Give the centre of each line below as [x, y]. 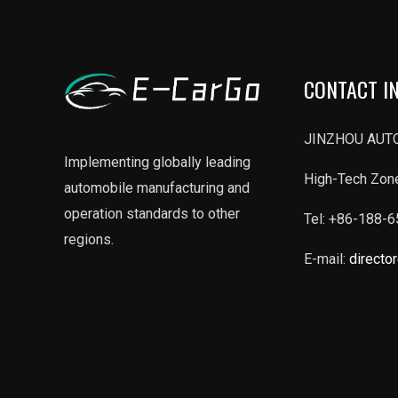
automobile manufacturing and [157, 187]
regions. [89, 239]
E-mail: [326, 259]
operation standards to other [152, 213]
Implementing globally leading [157, 162]
